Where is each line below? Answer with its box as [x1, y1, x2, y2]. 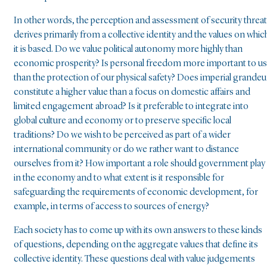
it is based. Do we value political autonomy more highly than [14, 45, 243, 55]
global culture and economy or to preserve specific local [14, 116, 231, 126]
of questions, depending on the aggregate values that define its [14, 240, 258, 250]
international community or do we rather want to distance [14, 145, 239, 155]
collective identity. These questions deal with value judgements [14, 254, 255, 265]
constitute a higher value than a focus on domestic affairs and [14, 88, 250, 98]
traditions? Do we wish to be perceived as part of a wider [14, 131, 231, 141]
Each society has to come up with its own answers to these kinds [14, 226, 262, 236]
